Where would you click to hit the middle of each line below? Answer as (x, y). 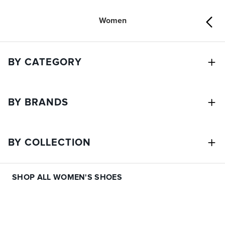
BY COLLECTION (49, 143)
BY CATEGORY (45, 62)
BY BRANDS (38, 102)
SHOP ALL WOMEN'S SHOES (67, 177)
